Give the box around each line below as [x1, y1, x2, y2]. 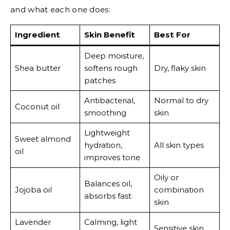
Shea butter [14, 63, 61, 73]
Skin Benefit [84, 29, 135, 40]
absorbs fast [84, 190, 131, 201]
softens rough [84, 63, 138, 73]
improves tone [84, 152, 140, 162]
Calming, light [84, 217, 137, 227]
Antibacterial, [84, 95, 135, 105]
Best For [154, 29, 190, 40]
